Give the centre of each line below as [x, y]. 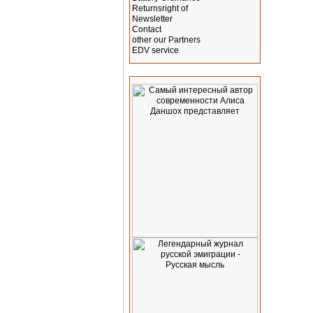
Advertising [158, 71]
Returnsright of [160, 8]
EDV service [155, 50]
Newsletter [152, 19]
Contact [147, 29]
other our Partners [166, 40]
